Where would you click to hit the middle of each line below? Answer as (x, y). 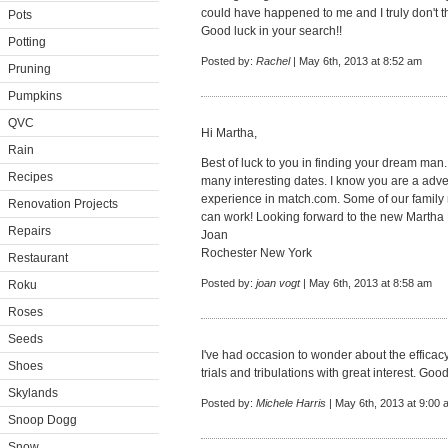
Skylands (33, 393)
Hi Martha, (229, 133)
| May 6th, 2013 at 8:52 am (356, 61)
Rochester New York (256, 253)
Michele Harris (291, 403)
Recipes (30, 177)
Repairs (29, 231)
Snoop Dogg (42, 420)
